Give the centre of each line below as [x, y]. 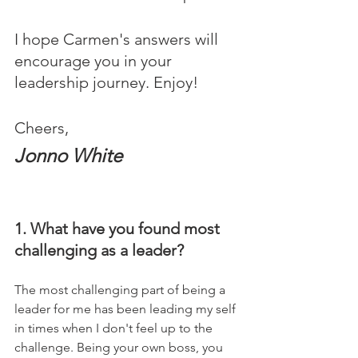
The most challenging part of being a [121, 290]
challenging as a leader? [99, 250]
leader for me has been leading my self [127, 309]
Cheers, [42, 128]
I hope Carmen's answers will [118, 39]
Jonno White [68, 155]
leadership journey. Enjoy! [106, 82]
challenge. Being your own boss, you [120, 347]
